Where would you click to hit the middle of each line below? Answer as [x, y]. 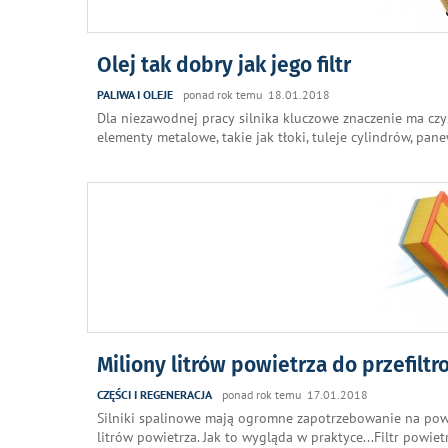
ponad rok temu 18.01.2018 [256, 94]
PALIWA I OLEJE [135, 94]
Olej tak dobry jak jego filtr [224, 64]
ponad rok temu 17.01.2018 [295, 394]
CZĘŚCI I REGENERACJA [154, 394]
